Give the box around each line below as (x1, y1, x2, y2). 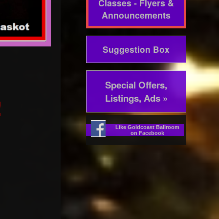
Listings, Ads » (105, 91, 168, 105)
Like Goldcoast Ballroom (115, 124, 179, 130)
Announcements (102, 9, 171, 21)
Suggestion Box (103, 44, 170, 55)
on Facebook (130, 130, 164, 136)
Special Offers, (105, 78, 167, 91)
